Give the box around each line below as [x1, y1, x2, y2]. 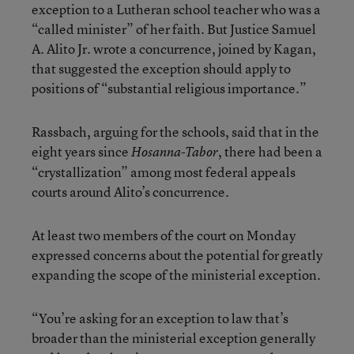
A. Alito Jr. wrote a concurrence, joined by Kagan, [32, 40, 316, 58]
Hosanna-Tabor [131, 143, 218, 160]
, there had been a [218, 142, 322, 160]
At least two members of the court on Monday [32, 226, 296, 244]
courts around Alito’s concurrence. [32, 183, 229, 201]
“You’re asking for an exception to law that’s [32, 309, 288, 327]
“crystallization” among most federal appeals [32, 163, 296, 181]
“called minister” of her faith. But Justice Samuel [32, 20, 316, 38]
